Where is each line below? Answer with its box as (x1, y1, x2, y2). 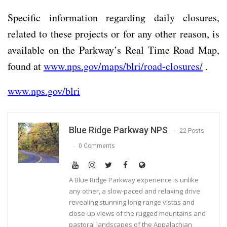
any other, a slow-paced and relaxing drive (69, 186, 200, 196)
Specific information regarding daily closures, (8, 10, 219, 24)
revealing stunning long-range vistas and (69, 197, 195, 207)
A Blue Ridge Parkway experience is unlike (69, 175, 199, 184)
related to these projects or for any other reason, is (8, 26, 219, 41)
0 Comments (79, 142, 115, 150)
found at (8, 59, 44, 73)
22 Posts (179, 127, 204, 135)
